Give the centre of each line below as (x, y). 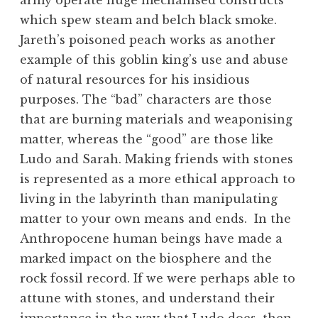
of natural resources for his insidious (135, 80)
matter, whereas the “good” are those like (147, 139)
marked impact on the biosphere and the (146, 259)
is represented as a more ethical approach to (158, 179)
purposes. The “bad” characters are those (146, 100)
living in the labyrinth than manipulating (149, 199)
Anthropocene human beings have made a (151, 239)
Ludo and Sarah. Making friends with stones (157, 159)
